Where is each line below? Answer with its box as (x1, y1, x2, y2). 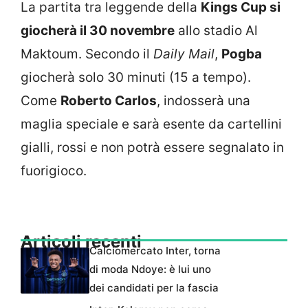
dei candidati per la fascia (89, 280, 219, 294)
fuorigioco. (21, 163, 87, 179)
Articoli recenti (21, 231, 142, 252)
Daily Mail (153, 46, 214, 63)
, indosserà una (157, 93, 250, 109)
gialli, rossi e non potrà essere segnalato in (21, 140, 284, 156)
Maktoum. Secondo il (21, 46, 153, 63)
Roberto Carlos (60, 93, 157, 109)
